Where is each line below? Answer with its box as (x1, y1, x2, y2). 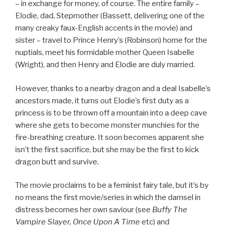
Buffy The (152, 205, 187, 215)
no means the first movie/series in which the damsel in (15, 193, 201, 203)
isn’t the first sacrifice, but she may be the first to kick (15, 145, 199, 154)
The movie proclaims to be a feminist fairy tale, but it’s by (15, 181, 209, 190)
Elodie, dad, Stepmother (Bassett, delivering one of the (15, 11, 205, 21)
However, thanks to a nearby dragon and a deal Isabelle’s (15, 83, 211, 93)
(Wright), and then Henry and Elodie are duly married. (15, 60, 195, 70)
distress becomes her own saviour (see (15, 205, 152, 215)
